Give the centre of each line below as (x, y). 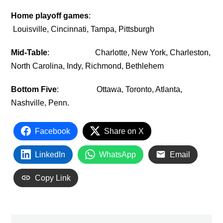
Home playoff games (50, 15)
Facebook (53, 131)
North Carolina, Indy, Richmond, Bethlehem (88, 66)
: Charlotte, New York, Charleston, (129, 52)
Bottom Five (34, 89)
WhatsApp (118, 154)
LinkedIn (50, 154)
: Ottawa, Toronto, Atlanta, (120, 89)
